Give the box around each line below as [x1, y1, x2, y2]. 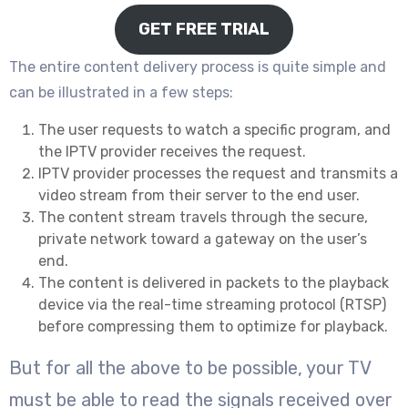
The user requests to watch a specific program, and [38, 120, 391, 138]
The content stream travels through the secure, [38, 208, 368, 226]
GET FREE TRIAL [138, 18, 270, 39]
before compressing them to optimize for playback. [38, 317, 388, 335]
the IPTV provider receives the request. [38, 142, 306, 160]
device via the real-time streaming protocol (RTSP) [38, 295, 386, 313]
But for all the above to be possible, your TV [9, 356, 371, 379]
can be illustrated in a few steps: [9, 83, 233, 101]
